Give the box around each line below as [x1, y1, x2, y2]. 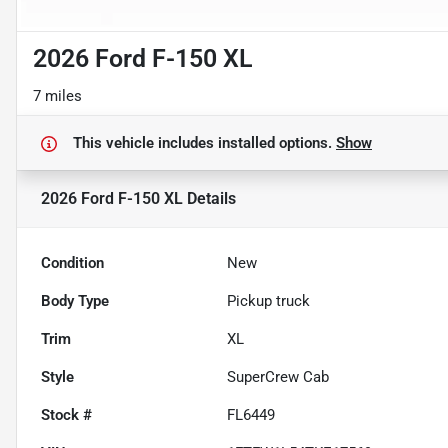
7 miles [33, 87, 82, 106]
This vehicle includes [73, 134, 218, 153]
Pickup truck [227, 292, 311, 311]
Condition [41, 254, 104, 273]
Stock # [41, 406, 92, 425]
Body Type [41, 292, 109, 311]
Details [183, 189, 236, 209]
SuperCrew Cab [227, 368, 330, 387]
